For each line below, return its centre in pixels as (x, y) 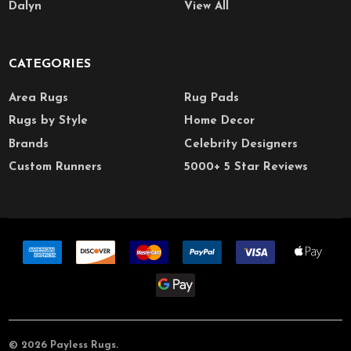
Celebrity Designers (241, 144)
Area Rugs (39, 98)
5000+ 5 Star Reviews (246, 168)
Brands (29, 144)
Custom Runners (56, 168)
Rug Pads (212, 98)
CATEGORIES (50, 65)
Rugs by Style (49, 121)
